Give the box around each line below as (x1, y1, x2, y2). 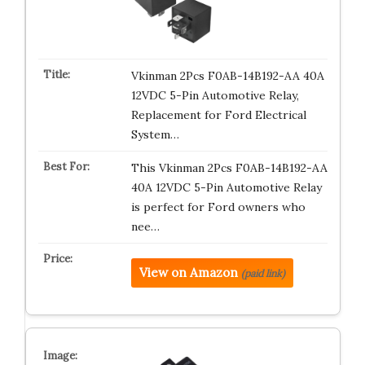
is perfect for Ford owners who (130, 200, 306, 214)
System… (130, 127, 179, 142)
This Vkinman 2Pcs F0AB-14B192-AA (130, 161, 328, 175)
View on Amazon (139, 265, 238, 280)
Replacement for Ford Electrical (130, 108, 306, 122)
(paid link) (240, 267, 285, 279)
